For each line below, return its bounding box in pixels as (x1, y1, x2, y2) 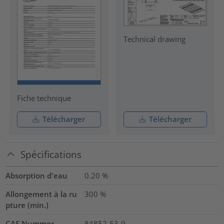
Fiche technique (16, 92, 71, 103)
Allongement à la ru (5, 188, 77, 199)
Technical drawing (123, 33, 185, 44)
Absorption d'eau (5, 170, 68, 180)
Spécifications (20, 148, 82, 161)
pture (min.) (5, 199, 49, 210)
